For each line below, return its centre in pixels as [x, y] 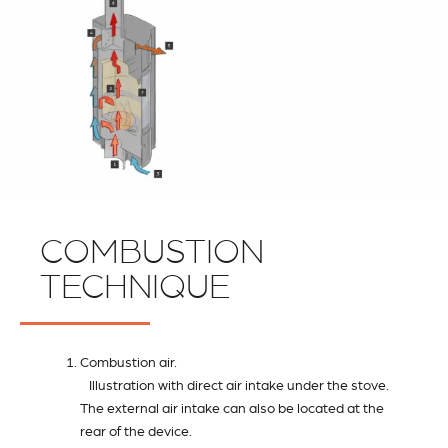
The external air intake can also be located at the [232, 407]
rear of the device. [136, 430]
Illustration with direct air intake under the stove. [234, 384]
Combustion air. [128, 361]
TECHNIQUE [135, 286]
